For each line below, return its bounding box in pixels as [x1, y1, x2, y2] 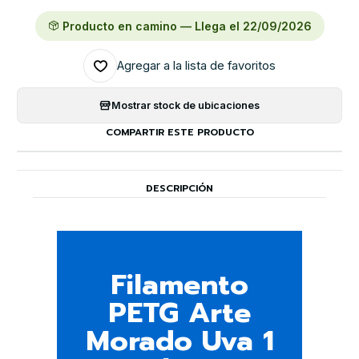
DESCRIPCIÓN [146, 181, 213, 196]
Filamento [111, 263, 248, 306]
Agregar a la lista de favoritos [117, 58, 276, 74]
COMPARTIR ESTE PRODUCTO [105, 125, 254, 140]
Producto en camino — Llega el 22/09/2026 [58, 19, 312, 34]
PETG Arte [108, 291, 251, 334]
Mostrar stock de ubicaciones [111, 99, 260, 111]
